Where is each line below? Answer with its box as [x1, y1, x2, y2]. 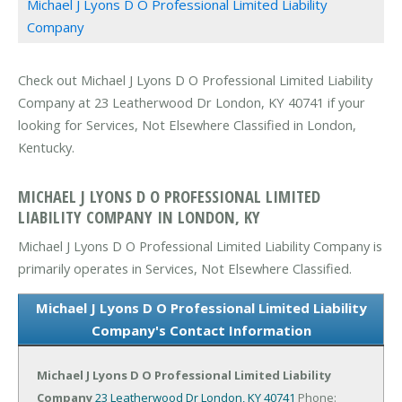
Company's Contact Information [91, 320, 311, 339]
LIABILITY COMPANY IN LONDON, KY [18, 205, 260, 228]
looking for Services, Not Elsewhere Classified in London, [18, 116, 356, 135]
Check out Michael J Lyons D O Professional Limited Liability [18, 71, 372, 90]
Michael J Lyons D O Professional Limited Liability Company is [18, 236, 382, 255]
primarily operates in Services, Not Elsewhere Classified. [18, 258, 352, 277]
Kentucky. [18, 138, 74, 157]
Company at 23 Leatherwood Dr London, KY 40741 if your [18, 93, 365, 112]
